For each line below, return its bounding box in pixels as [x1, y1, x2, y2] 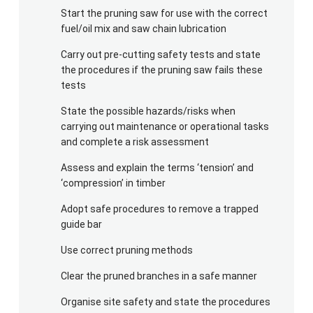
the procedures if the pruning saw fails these [60, 64, 263, 75]
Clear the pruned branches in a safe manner [60, 270, 257, 282]
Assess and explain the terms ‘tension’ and [60, 161, 254, 173]
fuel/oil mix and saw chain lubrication [60, 22, 226, 34]
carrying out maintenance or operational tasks [60, 120, 269, 132]
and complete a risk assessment [60, 136, 209, 147]
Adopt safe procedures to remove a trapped [60, 203, 259, 214]
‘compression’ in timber [60, 177, 166, 189]
